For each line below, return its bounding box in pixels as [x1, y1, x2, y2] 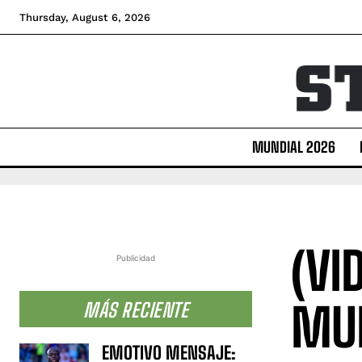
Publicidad [116, 252, 155, 263]
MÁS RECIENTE [83, 297, 188, 322]
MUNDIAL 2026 [251, 137, 335, 156]
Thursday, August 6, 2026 [19, 11, 150, 23]
